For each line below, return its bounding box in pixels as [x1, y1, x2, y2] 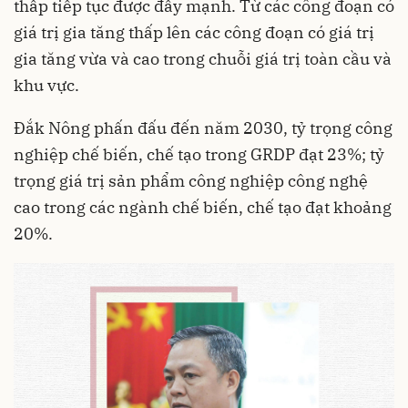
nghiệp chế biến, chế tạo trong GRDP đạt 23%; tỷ [14, 144, 384, 166]
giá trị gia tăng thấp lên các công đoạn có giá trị [14, 22, 374, 44]
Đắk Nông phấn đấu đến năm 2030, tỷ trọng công [14, 117, 393, 139]
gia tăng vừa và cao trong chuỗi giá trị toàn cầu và [14, 48, 392, 70]
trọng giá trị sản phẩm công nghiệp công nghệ [14, 170, 368, 192]
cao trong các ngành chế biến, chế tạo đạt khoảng [14, 197, 392, 219]
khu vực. [14, 75, 79, 97]
